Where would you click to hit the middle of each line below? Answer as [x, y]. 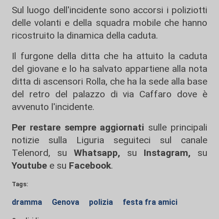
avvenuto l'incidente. [53, 107]
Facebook [90, 165]
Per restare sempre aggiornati [78, 127]
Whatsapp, [97, 153]
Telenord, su [39, 153]
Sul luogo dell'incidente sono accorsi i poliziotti [109, 10]
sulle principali [176, 127]
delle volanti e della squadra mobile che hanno [109, 23]
